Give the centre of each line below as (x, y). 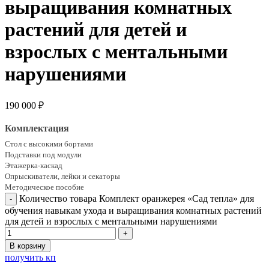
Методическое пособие (44, 187)
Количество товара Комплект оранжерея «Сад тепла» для (137, 198)
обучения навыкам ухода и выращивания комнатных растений (133, 210)
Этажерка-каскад (34, 165)
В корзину (28, 246)
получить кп (30, 257)
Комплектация (37, 128)
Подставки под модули (43, 154)
